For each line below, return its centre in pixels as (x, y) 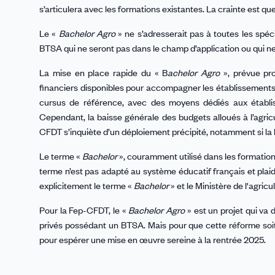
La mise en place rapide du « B (104, 73)
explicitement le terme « (86, 186)
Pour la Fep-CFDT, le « (84, 210)
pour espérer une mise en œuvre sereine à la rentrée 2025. (153, 240)
